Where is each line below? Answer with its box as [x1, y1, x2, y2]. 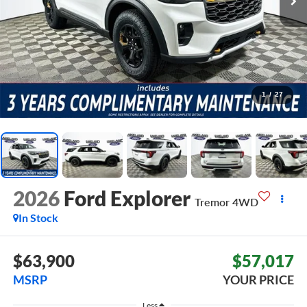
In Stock [18, 211, 58, 225]
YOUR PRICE [223, 271, 295, 287]
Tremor [194, 195, 230, 209]
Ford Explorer [63, 186, 191, 211]
